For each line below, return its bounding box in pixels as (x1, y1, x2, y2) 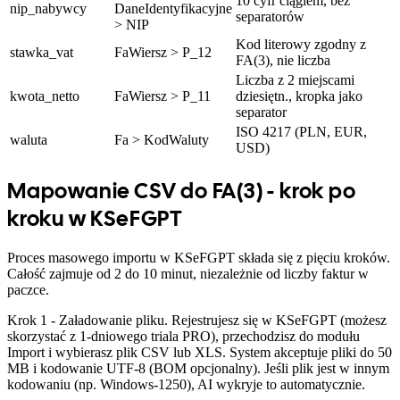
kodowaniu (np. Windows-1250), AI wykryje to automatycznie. (7, 376, 365, 392)
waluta (10, 131, 47, 147)
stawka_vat (10, 44, 73, 60)
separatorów (236, 8, 304, 24)
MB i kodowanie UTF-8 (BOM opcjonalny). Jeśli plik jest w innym (7, 360, 389, 376)
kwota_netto (10, 87, 79, 104)
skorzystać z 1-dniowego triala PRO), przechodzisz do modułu (7, 328, 360, 344)
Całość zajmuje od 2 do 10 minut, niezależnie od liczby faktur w (7, 265, 369, 281)
